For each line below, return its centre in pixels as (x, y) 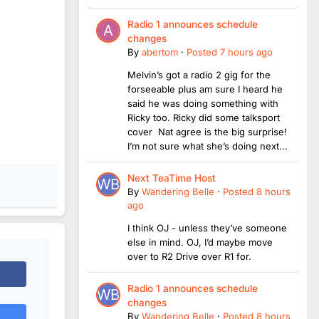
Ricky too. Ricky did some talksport (204, 117)
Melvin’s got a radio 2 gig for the (199, 74)
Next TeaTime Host (172, 178)
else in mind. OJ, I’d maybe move (200, 242)
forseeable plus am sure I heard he (205, 89)
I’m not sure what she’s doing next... (208, 146)
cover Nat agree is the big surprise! (207, 131)
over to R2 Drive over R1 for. (192, 256)
